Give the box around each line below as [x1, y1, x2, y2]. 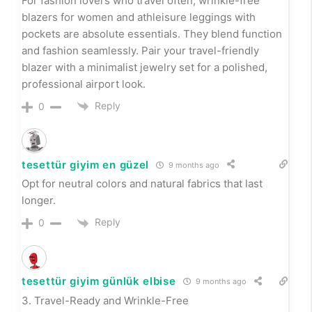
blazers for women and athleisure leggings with [22, 10, 256, 24]
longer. [22, 194, 56, 208]
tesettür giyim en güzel [22, 157, 150, 171]
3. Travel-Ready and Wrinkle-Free [22, 293, 189, 307]
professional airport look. [22, 77, 146, 91]
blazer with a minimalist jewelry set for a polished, [22, 61, 267, 75]
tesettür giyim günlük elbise [22, 274, 176, 288]
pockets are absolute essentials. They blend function [22, 27, 282, 41]
